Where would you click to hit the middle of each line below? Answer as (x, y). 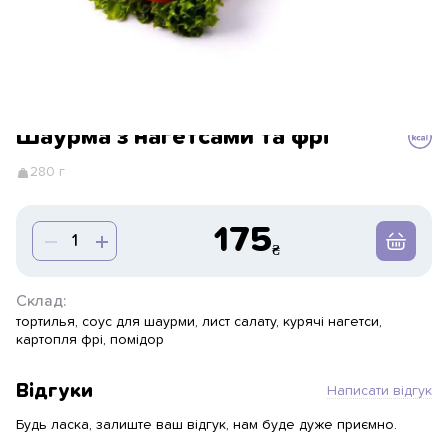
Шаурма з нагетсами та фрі (172, 137)
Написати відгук (379, 390)
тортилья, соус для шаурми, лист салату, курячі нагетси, (199, 322)
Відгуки (54, 391)
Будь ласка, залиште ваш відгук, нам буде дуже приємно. (206, 425)
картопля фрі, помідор (90, 340)
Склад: (41, 301)
